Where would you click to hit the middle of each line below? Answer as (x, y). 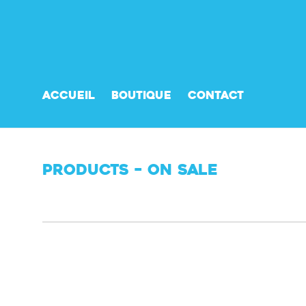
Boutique (141, 96)
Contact (216, 96)
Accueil (69, 96)
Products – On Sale (130, 171)
